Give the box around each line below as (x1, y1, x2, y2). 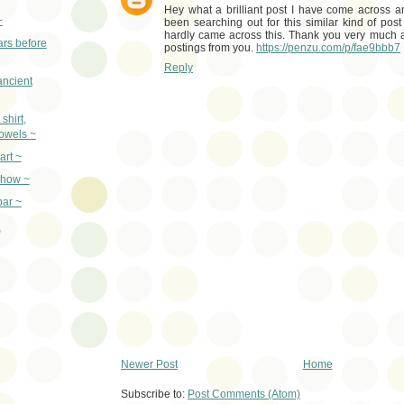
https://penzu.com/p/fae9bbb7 (256, 41, 400, 55)
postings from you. (164, 41, 256, 55)
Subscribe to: (121, 387, 188, 400)
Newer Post (121, 358, 178, 372)
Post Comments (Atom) (188, 387, 300, 400)
